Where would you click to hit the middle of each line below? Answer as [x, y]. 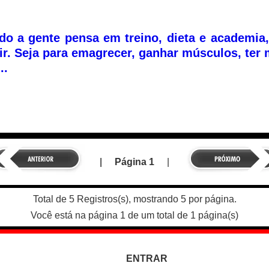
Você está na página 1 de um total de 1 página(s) [134, 216]
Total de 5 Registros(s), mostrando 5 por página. [134, 199]
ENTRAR [147, 259]
